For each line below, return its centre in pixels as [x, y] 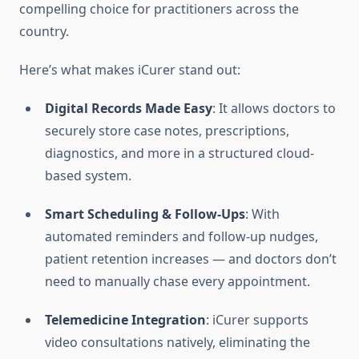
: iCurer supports [257, 320]
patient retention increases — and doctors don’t [191, 259]
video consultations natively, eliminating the [177, 343]
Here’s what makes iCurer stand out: [130, 70]
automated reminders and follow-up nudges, [182, 237]
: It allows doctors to [274, 109]
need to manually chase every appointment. [177, 282]
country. [44, 32]
